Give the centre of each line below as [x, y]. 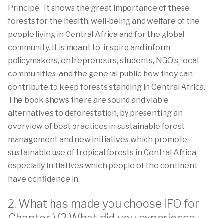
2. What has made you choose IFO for [103, 204]
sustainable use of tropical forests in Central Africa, [103, 153]
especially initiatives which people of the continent [103, 166]
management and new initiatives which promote [98, 139]
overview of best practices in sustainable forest [96, 126]
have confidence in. [44, 179]
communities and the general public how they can [100, 74]
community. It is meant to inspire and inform [89, 47]
